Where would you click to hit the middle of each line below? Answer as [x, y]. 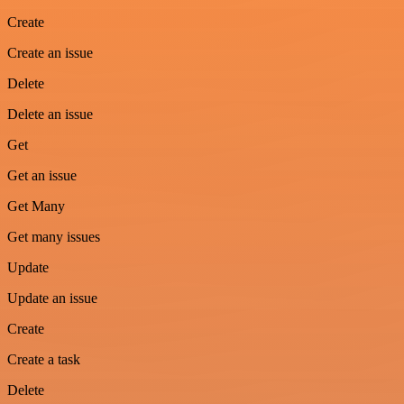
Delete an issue [50, 114]
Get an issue [42, 175]
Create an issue [50, 52]
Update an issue [52, 298]
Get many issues [54, 236]
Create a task [44, 359]
